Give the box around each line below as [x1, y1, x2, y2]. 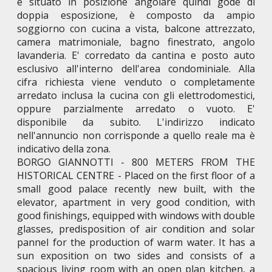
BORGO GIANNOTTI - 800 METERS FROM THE [17, 155, 255, 169]
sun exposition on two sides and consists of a [17, 249, 255, 263]
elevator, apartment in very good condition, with [17, 195, 255, 209]
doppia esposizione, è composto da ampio [17, 8, 255, 22]
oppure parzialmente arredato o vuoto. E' [17, 102, 255, 116]
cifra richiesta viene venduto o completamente [17, 75, 255, 89]
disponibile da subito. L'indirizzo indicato [17, 115, 255, 129]
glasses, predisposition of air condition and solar [17, 222, 255, 236]
